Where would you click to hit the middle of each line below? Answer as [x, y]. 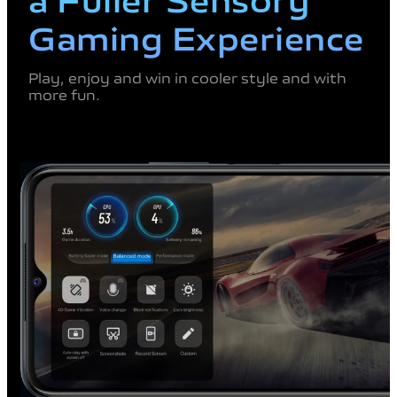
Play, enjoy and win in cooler [135, 78]
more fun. [64, 94]
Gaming [100, 36]
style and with [294, 78]
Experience [268, 36]
